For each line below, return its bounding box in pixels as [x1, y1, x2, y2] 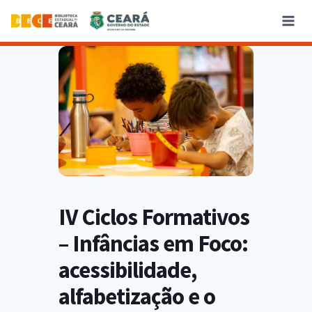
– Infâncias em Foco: [58, 228, 248, 258]
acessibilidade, [58, 255, 196, 284]
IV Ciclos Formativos [58, 202, 249, 231]
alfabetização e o [58, 281, 215, 311]
